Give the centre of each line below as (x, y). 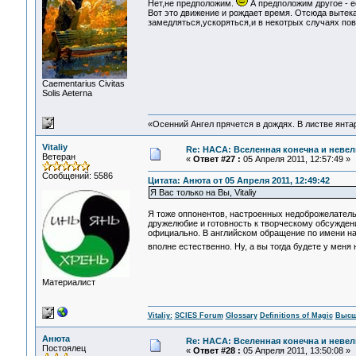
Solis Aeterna (67, 93)
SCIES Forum (199, 316)
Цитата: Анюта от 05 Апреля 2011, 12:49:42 (238, 181)
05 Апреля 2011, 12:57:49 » (295, 159)
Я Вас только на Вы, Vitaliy (203, 193)
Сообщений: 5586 (77, 176)
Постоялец (64, 348)
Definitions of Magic (296, 316)
